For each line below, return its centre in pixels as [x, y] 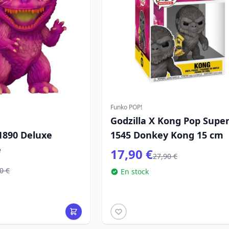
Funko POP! [126, 107]
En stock [135, 171]
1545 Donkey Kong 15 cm [167, 135]
